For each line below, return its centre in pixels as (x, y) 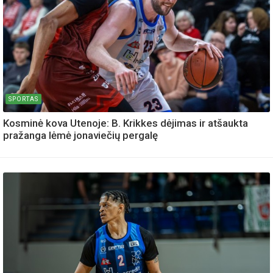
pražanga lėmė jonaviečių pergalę (80, 135)
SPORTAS (23, 99)
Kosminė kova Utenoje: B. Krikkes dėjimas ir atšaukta (126, 123)
